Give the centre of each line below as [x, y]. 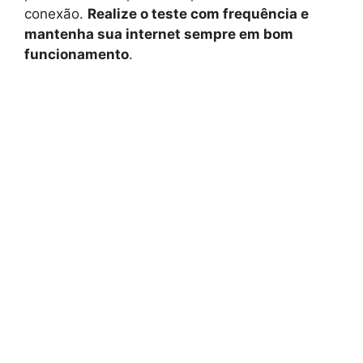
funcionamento [77, 55]
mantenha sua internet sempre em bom [159, 34]
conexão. [56, 14]
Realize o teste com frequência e [198, 14]
